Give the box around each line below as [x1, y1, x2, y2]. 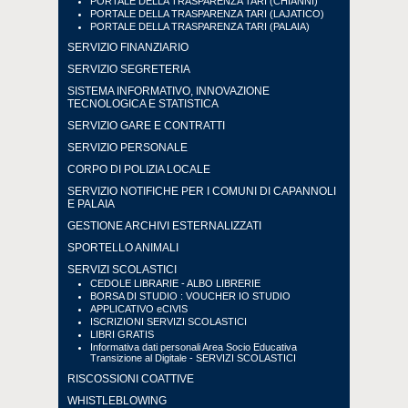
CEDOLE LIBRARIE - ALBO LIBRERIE [90, 278, 260, 289]
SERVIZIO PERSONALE [67, 141, 188, 154]
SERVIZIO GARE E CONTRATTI [67, 119, 225, 132]
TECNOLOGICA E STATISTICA [67, 97, 219, 110]
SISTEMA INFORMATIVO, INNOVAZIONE [67, 85, 270, 97]
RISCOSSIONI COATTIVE [67, 372, 194, 385]
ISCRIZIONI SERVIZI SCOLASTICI [90, 316, 247, 327]
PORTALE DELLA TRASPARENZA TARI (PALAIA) [90, 21, 310, 32]
